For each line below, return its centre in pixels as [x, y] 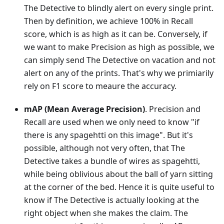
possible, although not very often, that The [104, 148]
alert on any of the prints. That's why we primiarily [119, 73]
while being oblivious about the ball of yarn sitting [118, 174]
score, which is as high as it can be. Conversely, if [116, 34]
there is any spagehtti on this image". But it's [108, 135]
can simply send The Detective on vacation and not [120, 60]
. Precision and [173, 109]
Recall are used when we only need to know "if [112, 122]
